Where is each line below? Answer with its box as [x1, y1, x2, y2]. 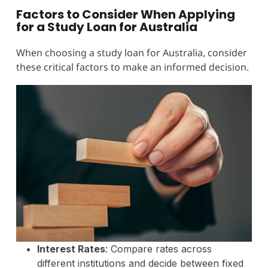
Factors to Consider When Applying [16, 5, 235, 23]
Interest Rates [36, 243, 105, 255]
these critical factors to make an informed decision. [16, 60, 249, 74]
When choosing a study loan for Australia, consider [16, 45, 247, 59]
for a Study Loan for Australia [16, 18, 197, 35]
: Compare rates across [105, 243, 212, 255]
